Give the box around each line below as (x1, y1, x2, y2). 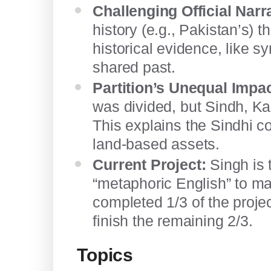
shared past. (93, 59, 176, 76)
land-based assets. (93, 135, 220, 152)
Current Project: (93, 156, 206, 173)
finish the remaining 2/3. (93, 212, 253, 229)
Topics (77, 244, 133, 265)
